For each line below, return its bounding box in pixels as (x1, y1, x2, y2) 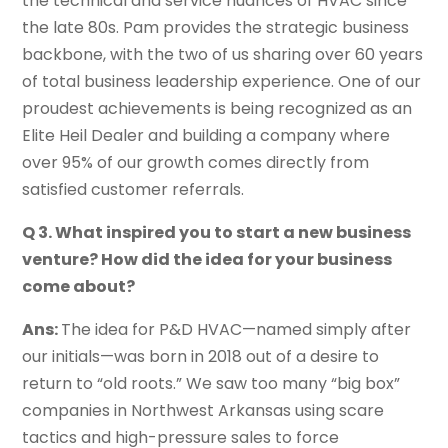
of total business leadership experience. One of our (22, 70, 422, 94)
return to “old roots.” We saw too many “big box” (22, 372, 401, 396)
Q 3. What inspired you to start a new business (22, 221, 412, 245)
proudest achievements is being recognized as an (22, 97, 413, 121)
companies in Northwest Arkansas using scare (22, 399, 385, 423)
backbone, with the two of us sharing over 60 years (22, 43, 424, 67)
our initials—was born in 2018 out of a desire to (22, 345, 380, 369)
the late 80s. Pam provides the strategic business (22, 16, 410, 40)
